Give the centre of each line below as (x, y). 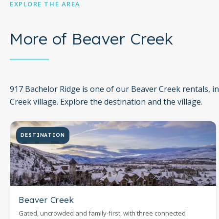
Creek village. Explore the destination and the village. (106, 102)
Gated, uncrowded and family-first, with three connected (102, 213)
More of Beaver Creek (91, 39)
